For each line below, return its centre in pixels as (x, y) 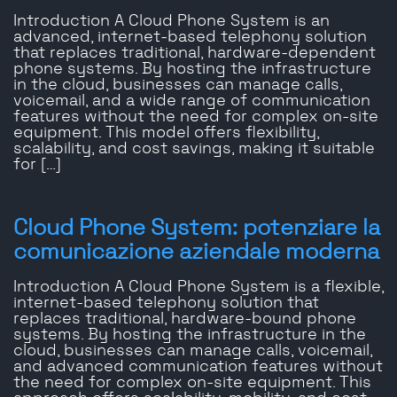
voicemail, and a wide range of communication (192, 101)
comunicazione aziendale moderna (196, 253)
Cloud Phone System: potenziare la (197, 229)
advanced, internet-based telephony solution (190, 38)
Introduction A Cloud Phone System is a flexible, (198, 288)
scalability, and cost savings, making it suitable (194, 149)
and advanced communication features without (198, 367)
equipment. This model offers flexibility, (166, 133)
